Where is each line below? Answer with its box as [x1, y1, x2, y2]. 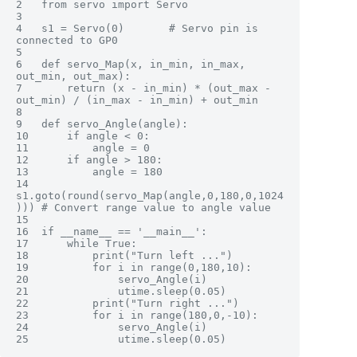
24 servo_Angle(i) [16, 321, 29, 334]
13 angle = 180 [16, 166, 29, 178]
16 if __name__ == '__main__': [16, 226, 29, 238]
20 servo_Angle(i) [16, 273, 29, 286]
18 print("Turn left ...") [16, 249, 29, 262]
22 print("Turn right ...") [16, 297, 29, 310]
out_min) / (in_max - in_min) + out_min [16, 94, 258, 107]
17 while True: [16, 237, 29, 250]
